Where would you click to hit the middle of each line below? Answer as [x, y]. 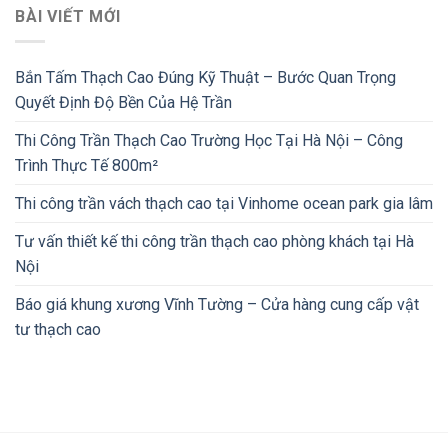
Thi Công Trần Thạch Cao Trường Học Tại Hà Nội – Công [209, 140]
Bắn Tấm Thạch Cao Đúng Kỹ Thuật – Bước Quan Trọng [205, 77]
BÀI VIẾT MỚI [68, 17]
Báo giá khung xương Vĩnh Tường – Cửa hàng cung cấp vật [217, 304]
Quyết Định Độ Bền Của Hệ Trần [123, 102]
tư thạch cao [58, 329]
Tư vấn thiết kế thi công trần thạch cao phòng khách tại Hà [214, 241]
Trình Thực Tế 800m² [86, 165]
